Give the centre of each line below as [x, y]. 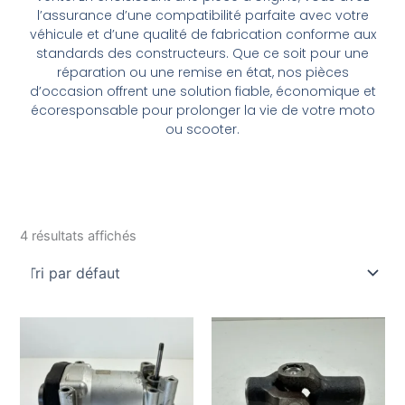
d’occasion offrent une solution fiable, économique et [202, 92]
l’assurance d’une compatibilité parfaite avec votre [202, 16]
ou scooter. [202, 130]
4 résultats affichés [79, 235]
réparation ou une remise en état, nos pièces [202, 73]
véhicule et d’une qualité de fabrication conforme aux [202, 35]
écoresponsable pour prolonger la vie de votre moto [202, 111]
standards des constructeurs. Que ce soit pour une [202, 54]
